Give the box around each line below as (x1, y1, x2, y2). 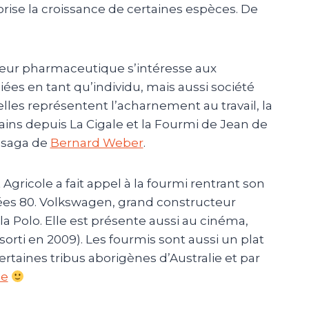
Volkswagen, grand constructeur (36, 195, 236, 210)
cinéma (199, 214, 246, 228)
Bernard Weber (50, 136, 143, 150)
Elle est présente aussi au (41, 214, 200, 228)
